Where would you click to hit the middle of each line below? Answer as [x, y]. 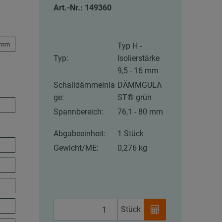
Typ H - [130, 46]
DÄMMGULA [140, 85]
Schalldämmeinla [84, 85]
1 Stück [131, 134]
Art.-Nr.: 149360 [83, 8]
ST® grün [135, 98]
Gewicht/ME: [76, 148]
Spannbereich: [79, 112]
